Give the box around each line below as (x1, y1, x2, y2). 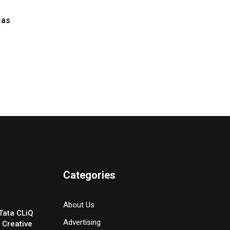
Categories (63, 168, 116, 181)
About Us (63, 200, 94, 209)
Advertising (63, 217, 101, 227)
